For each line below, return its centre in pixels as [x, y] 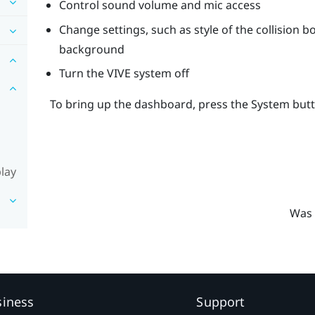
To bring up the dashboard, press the [150, 104]
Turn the [83, 73]
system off [160, 73]
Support [221, 302]
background [91, 49]
